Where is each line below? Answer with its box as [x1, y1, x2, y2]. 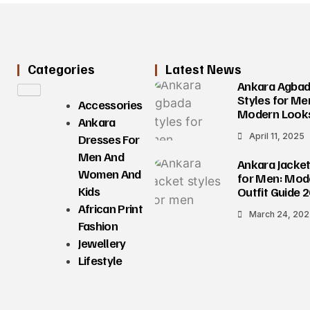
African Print [77, 201, 143, 217]
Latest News [165, 60, 241, 77]
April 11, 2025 [249, 130, 305, 141]
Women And [77, 166, 141, 182]
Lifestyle [77, 253, 122, 268]
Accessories [77, 97, 143, 113]
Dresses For [77, 131, 140, 147]
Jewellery [77, 235, 126, 251]
